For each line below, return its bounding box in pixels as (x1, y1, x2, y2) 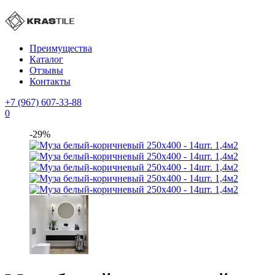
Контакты (29, 76, 71, 87)
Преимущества (29, 43, 92, 53)
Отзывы (29, 65, 63, 76)
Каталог (29, 54, 63, 64)
